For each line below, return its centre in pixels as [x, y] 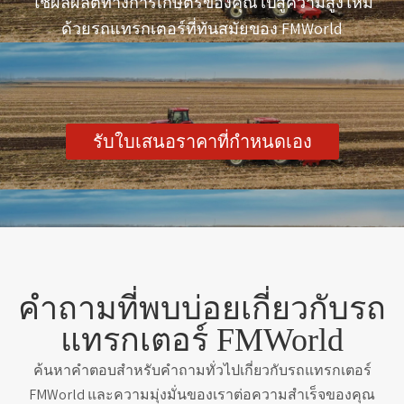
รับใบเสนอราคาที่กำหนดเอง [202, 142]
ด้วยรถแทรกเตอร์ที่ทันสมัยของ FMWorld [202, 29]
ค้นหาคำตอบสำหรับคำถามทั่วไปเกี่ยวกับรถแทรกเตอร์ [202, 371]
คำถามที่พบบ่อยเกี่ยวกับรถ [202, 309]
